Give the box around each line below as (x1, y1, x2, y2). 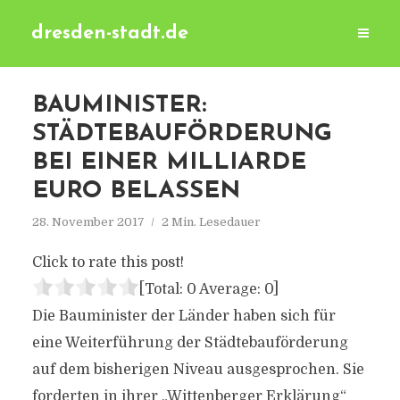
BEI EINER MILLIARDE (31, 151, 306, 175)
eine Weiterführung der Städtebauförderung (31, 335, 348, 351)
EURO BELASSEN (31, 179, 240, 204)
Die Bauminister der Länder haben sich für (31, 308, 336, 324)
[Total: (138, 281, 187, 297)
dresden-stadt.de (31, 24, 188, 43)
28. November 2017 (31, 215, 145, 229)
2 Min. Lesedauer (161, 215, 261, 229)
